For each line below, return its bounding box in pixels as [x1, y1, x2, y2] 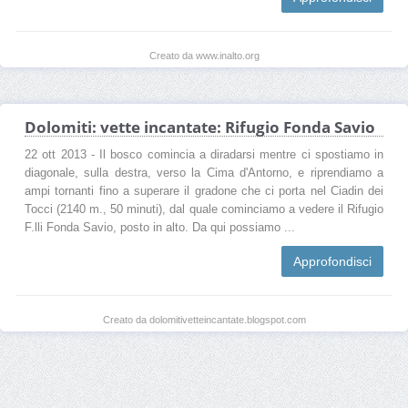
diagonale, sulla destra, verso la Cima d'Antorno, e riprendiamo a [25, 166, 383, 179]
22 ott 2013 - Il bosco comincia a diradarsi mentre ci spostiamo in [25, 148, 383, 161]
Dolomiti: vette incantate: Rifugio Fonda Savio [25, 116, 375, 138]
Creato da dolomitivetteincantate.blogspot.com [102, 313, 306, 325]
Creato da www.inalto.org [148, 49, 260, 61]
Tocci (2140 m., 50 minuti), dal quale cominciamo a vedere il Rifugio [25, 202, 383, 216]
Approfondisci [293, 253, 372, 269]
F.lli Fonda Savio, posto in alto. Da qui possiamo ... [25, 220, 295, 234]
